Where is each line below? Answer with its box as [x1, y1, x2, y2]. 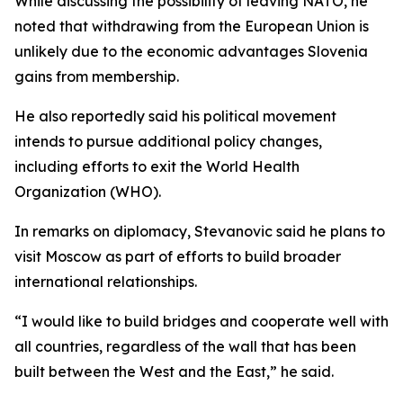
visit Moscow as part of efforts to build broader [14, 247, 341, 265]
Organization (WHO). [14, 183, 161, 201]
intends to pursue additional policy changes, [14, 132, 322, 150]
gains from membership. [14, 67, 179, 85]
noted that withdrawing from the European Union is [14, 17, 369, 35]
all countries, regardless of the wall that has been [14, 337, 356, 355]
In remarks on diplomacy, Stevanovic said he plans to [14, 222, 385, 240]
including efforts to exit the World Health [14, 157, 300, 175]
